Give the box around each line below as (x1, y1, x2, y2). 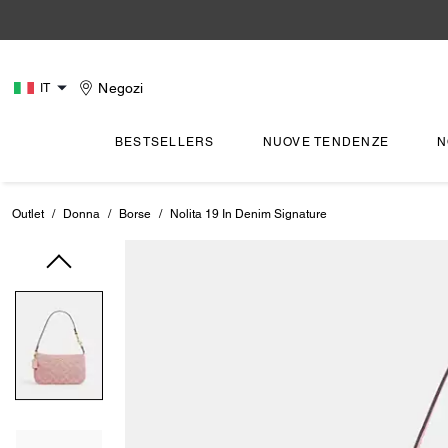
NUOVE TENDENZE (262, 135, 390, 149)
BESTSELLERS (114, 135, 215, 149)
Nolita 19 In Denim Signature (170, 207, 327, 221)
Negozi (98, 80, 144, 96)
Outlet (12, 207, 44, 221)
